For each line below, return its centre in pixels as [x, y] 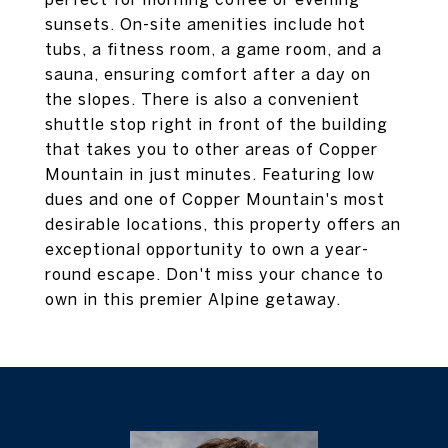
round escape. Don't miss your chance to [214, 274]
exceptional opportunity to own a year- [207, 249]
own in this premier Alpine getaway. [193, 299]
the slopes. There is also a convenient [202, 99]
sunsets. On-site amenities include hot [205, 24]
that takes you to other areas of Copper [211, 149]
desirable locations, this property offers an [223, 224]
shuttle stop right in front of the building [216, 124]
